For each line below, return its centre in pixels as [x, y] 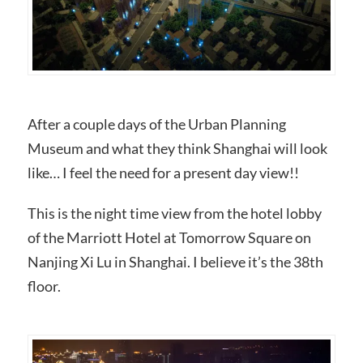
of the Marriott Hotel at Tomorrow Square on [169, 237]
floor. [44, 286]
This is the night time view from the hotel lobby [174, 213]
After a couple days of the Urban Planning [156, 124]
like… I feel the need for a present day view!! [163, 173]
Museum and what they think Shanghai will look [177, 149]
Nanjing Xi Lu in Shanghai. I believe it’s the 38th [175, 261]
